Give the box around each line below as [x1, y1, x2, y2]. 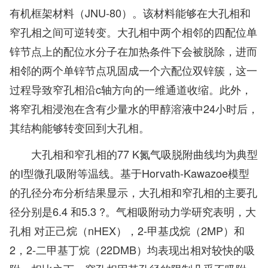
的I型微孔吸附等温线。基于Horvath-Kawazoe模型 [10, 165, 249, 181]
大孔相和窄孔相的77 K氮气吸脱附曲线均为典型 [31, 146, 258, 162]
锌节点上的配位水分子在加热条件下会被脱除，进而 [10, 43, 257, 59]
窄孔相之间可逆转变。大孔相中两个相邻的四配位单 [10, 24, 257, 40]
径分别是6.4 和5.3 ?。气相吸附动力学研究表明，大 [10, 203, 256, 220]
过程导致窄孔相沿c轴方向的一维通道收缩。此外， [10, 81, 252, 98]
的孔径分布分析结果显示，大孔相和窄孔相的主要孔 [10, 184, 257, 200]
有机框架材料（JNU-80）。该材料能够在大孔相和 [10, 5, 251, 21]
